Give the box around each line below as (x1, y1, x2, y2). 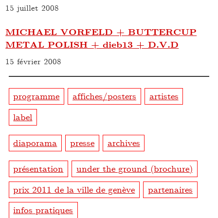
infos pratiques (13, 203, 73, 216)
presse (70, 136, 95, 148)
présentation (13, 162, 64, 174)
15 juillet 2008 (5, 2, 59, 13)
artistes (149, 89, 179, 102)
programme (13, 89, 60, 102)
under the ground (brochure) (76, 162, 193, 174)
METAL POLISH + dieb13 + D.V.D (5, 38, 179, 51)
